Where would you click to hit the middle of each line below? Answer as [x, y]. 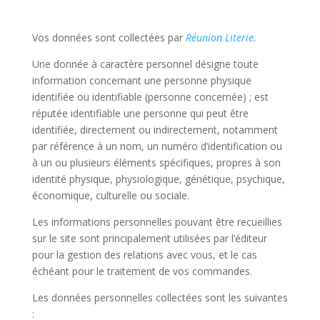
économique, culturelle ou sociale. [110, 195]
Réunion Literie [219, 37]
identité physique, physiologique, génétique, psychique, [158, 179]
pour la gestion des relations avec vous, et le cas [144, 255]
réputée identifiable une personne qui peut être [140, 113]
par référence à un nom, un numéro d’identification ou [157, 146]
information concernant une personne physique [141, 80]
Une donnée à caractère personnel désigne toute [145, 64]
